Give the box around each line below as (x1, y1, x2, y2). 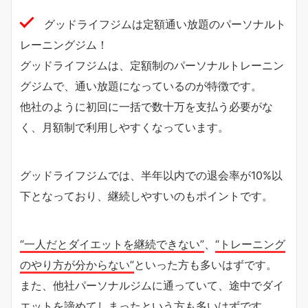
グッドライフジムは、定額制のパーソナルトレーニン (20, 58, 284, 72)
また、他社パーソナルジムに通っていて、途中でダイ (20, 278, 284, 292)
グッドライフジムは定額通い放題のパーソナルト (44, 16, 286, 31)
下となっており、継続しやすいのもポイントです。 (20, 188, 273, 203)
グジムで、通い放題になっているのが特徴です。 (20, 78, 262, 93)
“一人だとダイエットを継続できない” (20, 236, 204, 251)
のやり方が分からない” (20, 257, 134, 272)
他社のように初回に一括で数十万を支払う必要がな (20, 99, 273, 113)
